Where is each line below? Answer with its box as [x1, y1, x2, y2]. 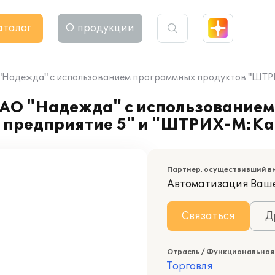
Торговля [167, 260, 213, 273]
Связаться [182, 210, 235, 222]
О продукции [66, 22, 134, 34]
